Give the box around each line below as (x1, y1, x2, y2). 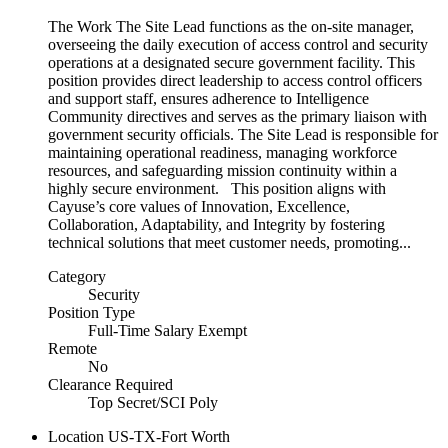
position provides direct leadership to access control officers (48, 71, 422, 89)
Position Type (48, 303, 135, 321)
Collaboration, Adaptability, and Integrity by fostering (48, 215, 385, 233)
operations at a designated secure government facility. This (48, 53, 415, 71)
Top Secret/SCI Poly (88, 393, 218, 411)
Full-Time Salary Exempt (88, 321, 247, 339)
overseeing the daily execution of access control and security (48, 35, 428, 53)
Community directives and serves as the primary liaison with (48, 107, 427, 125)
